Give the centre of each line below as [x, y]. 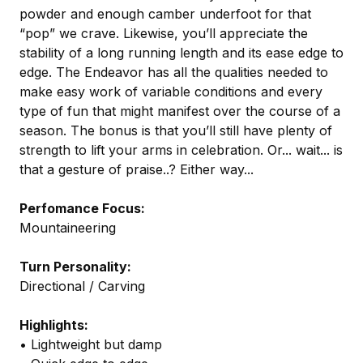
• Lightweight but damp [91, 344]
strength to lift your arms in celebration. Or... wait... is [181, 149]
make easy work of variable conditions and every [171, 91]
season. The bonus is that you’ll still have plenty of [176, 130]
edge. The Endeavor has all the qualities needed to [174, 72]
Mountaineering [68, 227]
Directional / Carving [82, 286]
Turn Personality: [75, 266]
